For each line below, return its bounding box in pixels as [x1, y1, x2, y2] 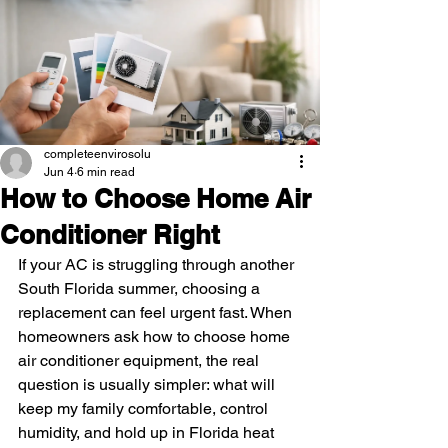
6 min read [77, 165, 135, 179]
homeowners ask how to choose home [18, 327, 294, 346]
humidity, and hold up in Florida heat [18, 423, 278, 442]
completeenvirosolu [44, 147, 151, 161]
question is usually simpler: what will [18, 375, 279, 394]
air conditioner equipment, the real [18, 351, 263, 370]
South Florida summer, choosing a [18, 279, 264, 298]
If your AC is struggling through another [18, 255, 298, 274]
